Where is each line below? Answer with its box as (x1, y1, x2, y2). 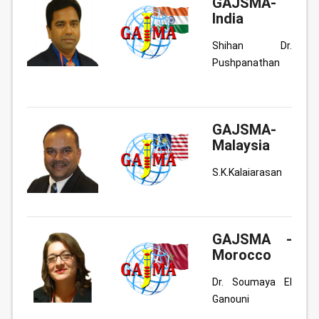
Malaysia (212, 137, 270, 154)
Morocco (212, 246, 271, 263)
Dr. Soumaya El (212, 276, 292, 288)
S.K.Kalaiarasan (212, 167, 282, 178)
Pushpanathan (212, 57, 280, 68)
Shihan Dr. (212, 40, 292, 51)
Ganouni (212, 293, 249, 305)
